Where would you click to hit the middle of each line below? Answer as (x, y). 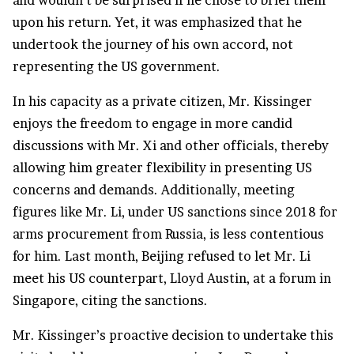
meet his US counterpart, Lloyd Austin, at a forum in (172, 279)
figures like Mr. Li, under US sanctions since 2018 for (175, 212)
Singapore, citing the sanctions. (110, 301)
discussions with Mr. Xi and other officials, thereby (171, 146)
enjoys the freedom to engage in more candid (153, 124)
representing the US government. (117, 67)
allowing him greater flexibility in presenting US (162, 168)
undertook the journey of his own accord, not (153, 45)
